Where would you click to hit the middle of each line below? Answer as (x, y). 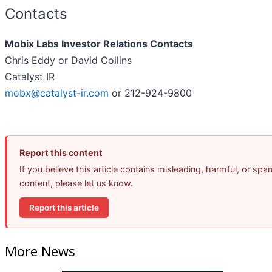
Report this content (61, 153)
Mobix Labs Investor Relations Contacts (99, 44)
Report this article (64, 207)
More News (40, 250)
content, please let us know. (76, 183)
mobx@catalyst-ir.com (57, 93)
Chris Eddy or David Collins (68, 60)
